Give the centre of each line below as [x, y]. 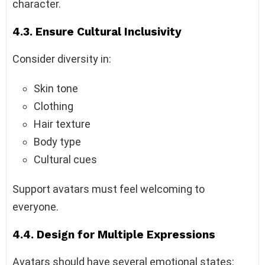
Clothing [54, 106]
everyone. [35, 206]
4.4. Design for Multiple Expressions [114, 234]
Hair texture [62, 124]
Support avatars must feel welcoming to [109, 189]
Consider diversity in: [62, 59]
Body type [57, 141]
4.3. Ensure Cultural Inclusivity [97, 31]
